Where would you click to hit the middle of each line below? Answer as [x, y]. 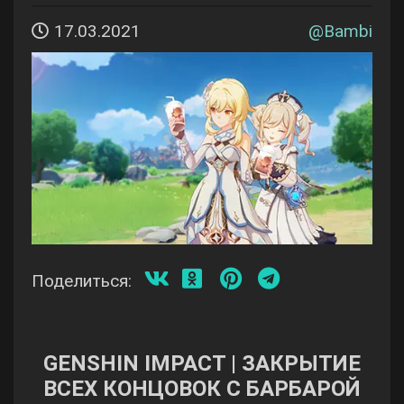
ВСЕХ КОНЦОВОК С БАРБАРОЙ [202, 388]
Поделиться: [82, 280]
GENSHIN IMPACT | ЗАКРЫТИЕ [202, 363]
